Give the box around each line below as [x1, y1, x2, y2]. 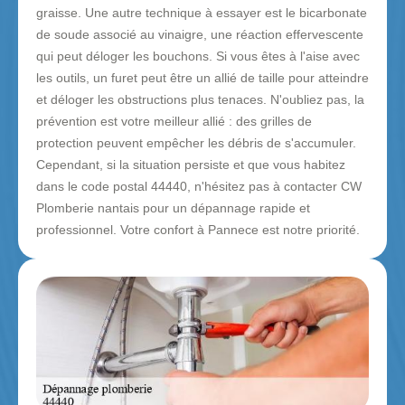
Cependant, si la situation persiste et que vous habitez [36, 157, 345, 173]
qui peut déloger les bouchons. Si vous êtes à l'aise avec [36, 49, 360, 64]
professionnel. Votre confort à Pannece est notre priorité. [36, 222, 360, 238]
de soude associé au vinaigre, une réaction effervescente [36, 27, 363, 42]
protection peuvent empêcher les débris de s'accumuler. [36, 136, 356, 151]
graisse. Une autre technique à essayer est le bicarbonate [36, 5, 367, 21]
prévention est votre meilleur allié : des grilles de [36, 114, 312, 129]
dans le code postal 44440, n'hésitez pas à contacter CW [36, 179, 362, 194]
